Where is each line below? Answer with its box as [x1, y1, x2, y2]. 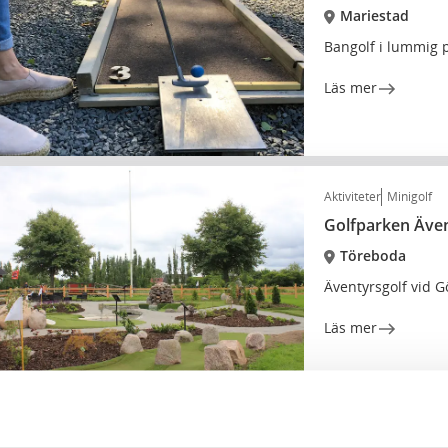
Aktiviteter [324, 188, 381, 205]
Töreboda [339, 246, 406, 265]
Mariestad [339, 6, 409, 25]
